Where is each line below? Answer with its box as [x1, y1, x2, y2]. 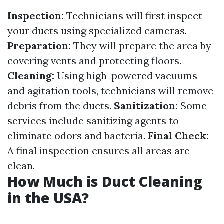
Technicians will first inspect [64, 9, 202, 22]
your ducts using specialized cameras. [7, 24, 187, 37]
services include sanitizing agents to [7, 114, 179, 127]
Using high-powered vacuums [54, 69, 197, 82]
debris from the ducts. [7, 99, 114, 112]
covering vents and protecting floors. [7, 54, 181, 67]
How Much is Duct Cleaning [7, 172, 202, 191]
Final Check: [148, 129, 209, 142]
